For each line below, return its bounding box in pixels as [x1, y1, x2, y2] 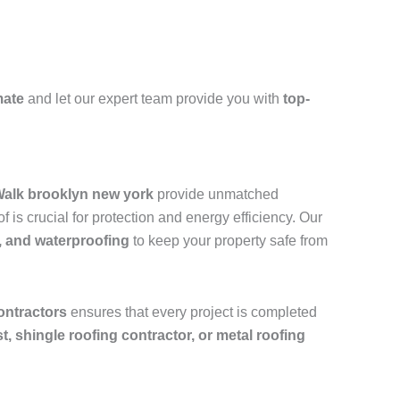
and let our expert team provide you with [24, 91, 283, 107]
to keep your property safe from [129, 233, 328, 249]
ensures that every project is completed [67, 304, 317, 321]
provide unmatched [154, 187, 279, 203]
